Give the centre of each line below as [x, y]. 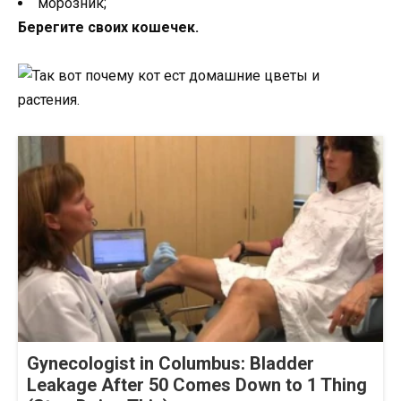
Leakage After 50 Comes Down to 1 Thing [197, 384]
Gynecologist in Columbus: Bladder [171, 363]
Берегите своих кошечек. [108, 27]
